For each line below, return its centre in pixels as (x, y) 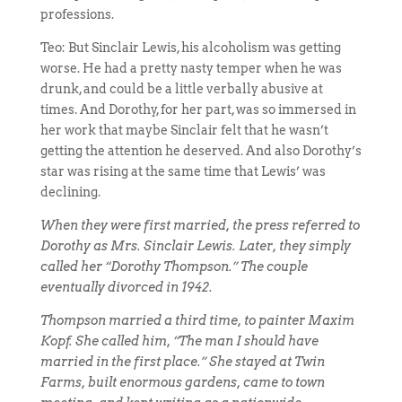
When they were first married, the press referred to (200, 225)
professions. (77, 14)
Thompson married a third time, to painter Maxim (197, 320)
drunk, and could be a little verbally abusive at (181, 89)
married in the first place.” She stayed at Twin (182, 362)
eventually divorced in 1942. (126, 287)
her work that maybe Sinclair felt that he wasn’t (184, 130)
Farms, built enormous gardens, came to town (182, 382)
